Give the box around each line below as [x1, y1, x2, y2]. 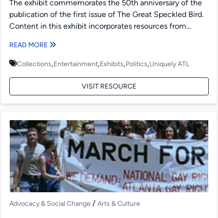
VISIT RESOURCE [81, 82, 136, 91]
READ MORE [9, 41, 50, 50]
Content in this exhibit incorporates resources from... [9, 21, 191, 31]
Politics [126, 60, 148, 69]
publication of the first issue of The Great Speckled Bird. [9, 10, 204, 19]
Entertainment [54, 60, 98, 69]
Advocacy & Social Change [9, 200, 91, 208]
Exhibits [100, 60, 124, 69]
